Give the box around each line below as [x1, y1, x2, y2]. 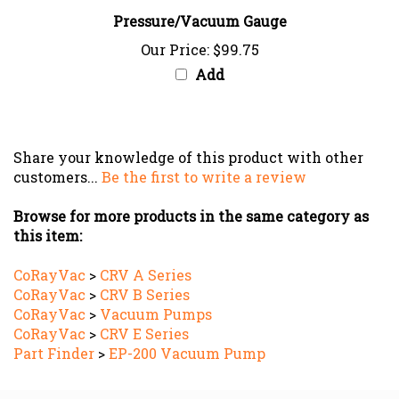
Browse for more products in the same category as [13, 189, 369, 208]
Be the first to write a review [102, 150, 306, 169]
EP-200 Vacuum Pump [109, 326, 265, 346]
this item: [13, 208, 82, 228]
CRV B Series [100, 267, 190, 287]
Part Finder [13, 326, 94, 346]
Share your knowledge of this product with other [13, 130, 363, 150]
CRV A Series [100, 248, 191, 267]
